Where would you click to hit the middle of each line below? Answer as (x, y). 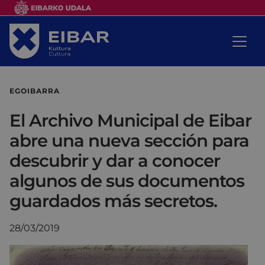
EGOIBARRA (35, 91)
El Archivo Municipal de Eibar (130, 120)
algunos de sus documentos (127, 180)
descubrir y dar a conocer (115, 160)
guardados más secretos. (113, 201)
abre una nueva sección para (129, 140)
